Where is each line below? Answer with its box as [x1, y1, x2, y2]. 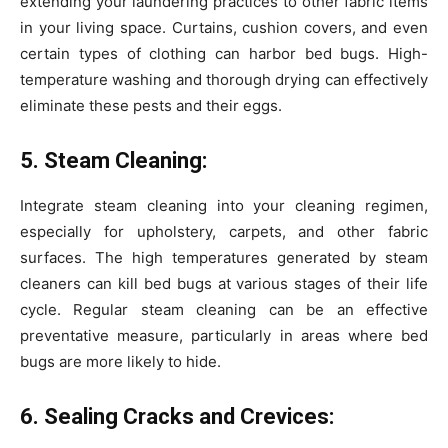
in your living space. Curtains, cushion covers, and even [20, 18, 428, 38]
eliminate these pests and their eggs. [20, 96, 282, 116]
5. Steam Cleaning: [20, 148, 207, 174]
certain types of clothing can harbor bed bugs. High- [20, 44, 428, 64]
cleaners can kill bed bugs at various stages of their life [20, 274, 428, 294]
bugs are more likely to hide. [20, 352, 221, 372]
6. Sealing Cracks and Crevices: [20, 404, 334, 430]
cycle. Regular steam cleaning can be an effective [20, 300, 428, 320]
